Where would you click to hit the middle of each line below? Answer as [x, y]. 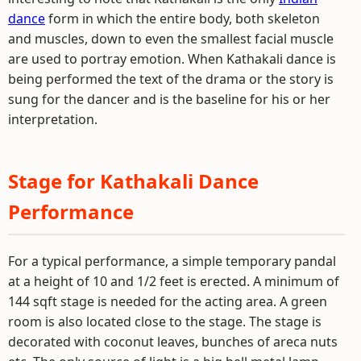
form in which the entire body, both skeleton [183, 19]
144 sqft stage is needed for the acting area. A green [168, 302]
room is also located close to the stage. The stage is [165, 322]
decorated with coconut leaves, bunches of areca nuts [173, 342]
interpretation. [53, 120]
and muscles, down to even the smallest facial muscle [171, 39]
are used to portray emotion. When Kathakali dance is [172, 59]
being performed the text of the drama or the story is [171, 79]
